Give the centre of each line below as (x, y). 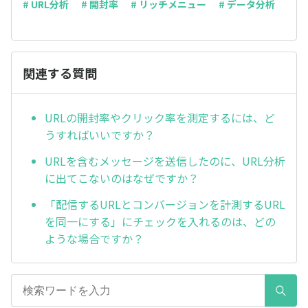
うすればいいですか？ (100, 135)
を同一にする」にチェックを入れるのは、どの (160, 221)
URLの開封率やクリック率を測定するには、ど (160, 118)
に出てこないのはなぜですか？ (122, 178)
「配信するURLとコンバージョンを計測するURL (165, 204)
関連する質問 (60, 73)
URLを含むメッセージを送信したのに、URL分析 (165, 161)
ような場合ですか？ (94, 238)
